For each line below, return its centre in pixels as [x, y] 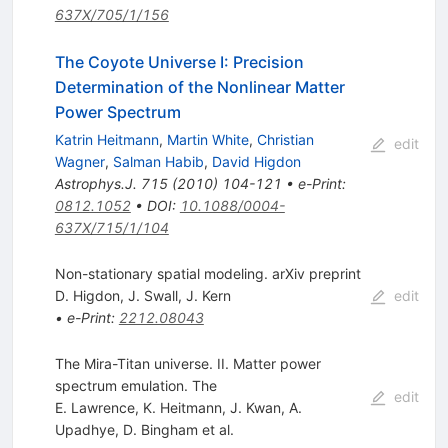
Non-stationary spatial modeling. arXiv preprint [207, 273]
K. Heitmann [182, 407]
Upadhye [84, 429]
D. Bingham [160, 429]
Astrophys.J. [95, 183]
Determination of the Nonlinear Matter [199, 86]
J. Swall [152, 295]
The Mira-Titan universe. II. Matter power [187, 363]
